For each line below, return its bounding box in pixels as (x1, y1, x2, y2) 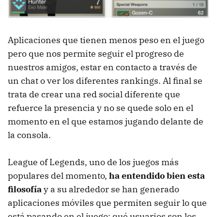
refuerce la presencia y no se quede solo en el (8, 102, 193, 114)
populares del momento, (8, 170, 109, 182)
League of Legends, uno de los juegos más (8, 156, 179, 168)
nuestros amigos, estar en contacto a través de (8, 62, 197, 73)
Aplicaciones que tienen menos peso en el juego (8, 34, 204, 46)
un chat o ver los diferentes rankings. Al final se (8, 75, 202, 87)
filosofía (8, 184, 42, 195)
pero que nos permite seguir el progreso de (8, 48, 184, 60)
